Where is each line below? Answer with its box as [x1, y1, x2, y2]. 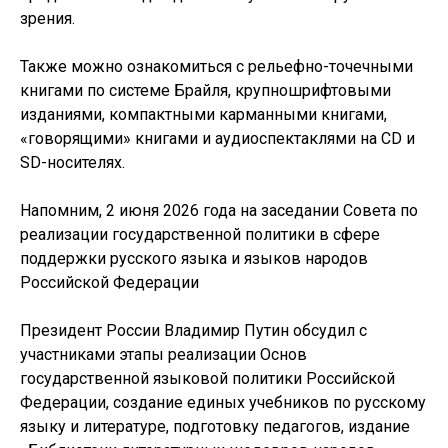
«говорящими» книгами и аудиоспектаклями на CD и [20, 129, 415, 148]
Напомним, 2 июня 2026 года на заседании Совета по [20, 201, 418, 220]
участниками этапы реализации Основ [20, 345, 307, 364]
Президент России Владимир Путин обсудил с [20, 321, 367, 340]
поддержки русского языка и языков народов [20, 249, 368, 268]
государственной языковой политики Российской [20, 369, 395, 388]
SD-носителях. [20, 153, 125, 172]
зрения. [20, 9, 75, 28]
